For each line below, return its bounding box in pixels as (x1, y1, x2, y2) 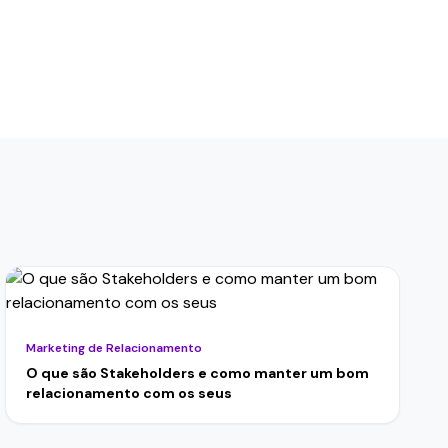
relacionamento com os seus (26, 384, 233, 402)
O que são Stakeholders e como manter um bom (26, 364, 370, 382)
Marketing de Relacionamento (26, 340, 203, 356)
